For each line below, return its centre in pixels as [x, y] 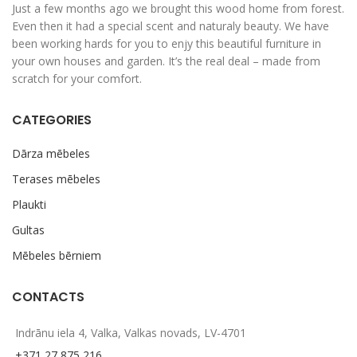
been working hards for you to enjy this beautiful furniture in [167, 44]
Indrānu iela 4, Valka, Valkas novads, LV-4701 [131, 333]
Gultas [28, 230]
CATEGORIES [52, 120]
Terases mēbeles [56, 179]
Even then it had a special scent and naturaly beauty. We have [171, 26]
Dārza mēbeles [51, 154]
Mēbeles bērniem [57, 256]
